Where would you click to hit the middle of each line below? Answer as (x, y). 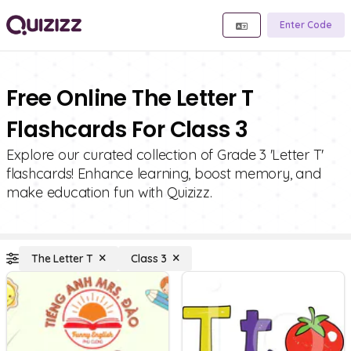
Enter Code (306, 25)
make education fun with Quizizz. (109, 192)
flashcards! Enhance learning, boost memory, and (164, 174)
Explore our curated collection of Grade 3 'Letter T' (165, 155)
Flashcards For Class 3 (127, 130)
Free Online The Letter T (130, 98)
